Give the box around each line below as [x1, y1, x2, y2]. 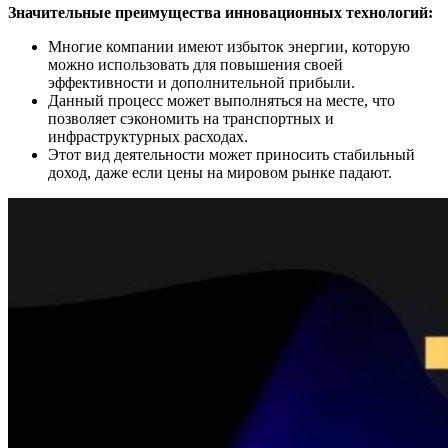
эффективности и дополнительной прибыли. [48, 73, 355, 91]
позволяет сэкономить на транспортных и [48, 109, 334, 127]
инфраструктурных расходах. [48, 127, 248, 145]
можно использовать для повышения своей [48, 55, 343, 73]
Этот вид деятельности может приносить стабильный [48, 145, 415, 163]
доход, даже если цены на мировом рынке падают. [48, 163, 392, 181]
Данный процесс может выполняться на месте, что [48, 91, 395, 109]
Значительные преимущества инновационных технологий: [8, 3, 433, 21]
